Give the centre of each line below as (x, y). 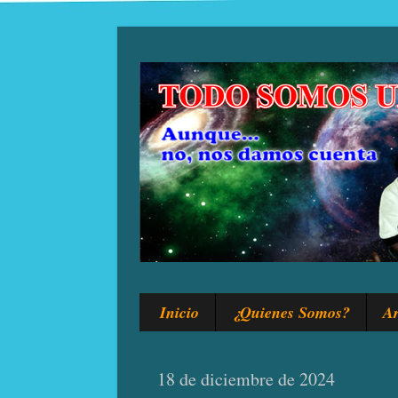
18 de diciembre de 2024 (246, 379)
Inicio (179, 312)
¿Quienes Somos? (291, 312)
